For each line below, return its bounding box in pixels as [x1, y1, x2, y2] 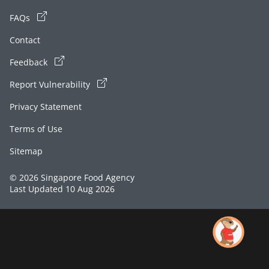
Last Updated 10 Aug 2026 [10, 183, 115, 195]
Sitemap [10, 145, 43, 157]
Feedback [10, 56, 50, 68]
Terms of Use [10, 122, 62, 134]
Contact [10, 34, 40, 46]
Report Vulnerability [10, 78, 92, 90]
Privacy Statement [10, 100, 82, 112]
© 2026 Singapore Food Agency [10, 171, 134, 183]
